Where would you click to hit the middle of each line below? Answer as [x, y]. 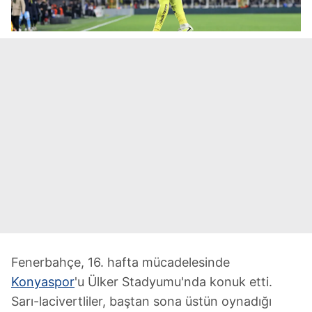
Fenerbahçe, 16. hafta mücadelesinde [120, 262]
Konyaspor [43, 282]
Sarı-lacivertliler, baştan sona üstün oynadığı [141, 301]
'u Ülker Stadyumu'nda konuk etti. [173, 282]
